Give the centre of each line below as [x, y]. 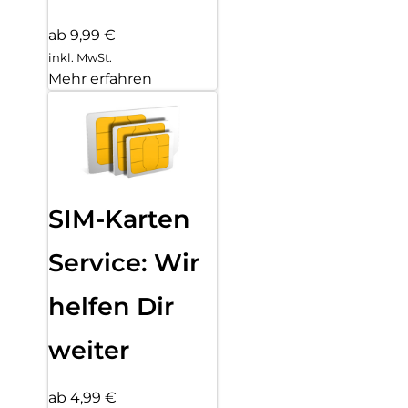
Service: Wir [124, 262]
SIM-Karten [119, 219]
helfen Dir [111, 306]
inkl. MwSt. [80, 57]
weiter [89, 350]
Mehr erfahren [100, 78]
